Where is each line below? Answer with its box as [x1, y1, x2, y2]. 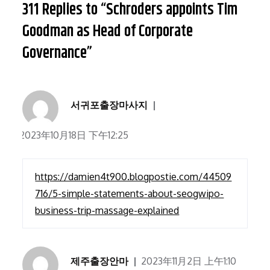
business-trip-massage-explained [35, 204, 180, 217]
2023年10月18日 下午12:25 [19, 129, 129, 142]
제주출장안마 [71, 255, 129, 268]
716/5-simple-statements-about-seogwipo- [35, 187, 224, 200]
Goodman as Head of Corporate [22, 20, 193, 44]
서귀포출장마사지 [71, 99, 148, 111]
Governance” [22, 42, 93, 66]
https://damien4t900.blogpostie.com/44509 [35, 171, 232, 183]
